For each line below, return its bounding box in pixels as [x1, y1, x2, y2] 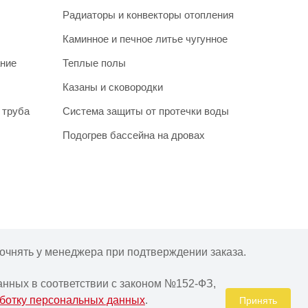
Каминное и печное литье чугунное [63, 32, 228, 45]
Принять [239, 295, 277, 306]
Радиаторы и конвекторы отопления [63, 8, 234, 21]
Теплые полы [63, 56, 126, 69]
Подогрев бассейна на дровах [63, 129, 205, 141]
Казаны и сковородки [63, 80, 163, 93]
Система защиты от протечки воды [63, 104, 229, 117]
